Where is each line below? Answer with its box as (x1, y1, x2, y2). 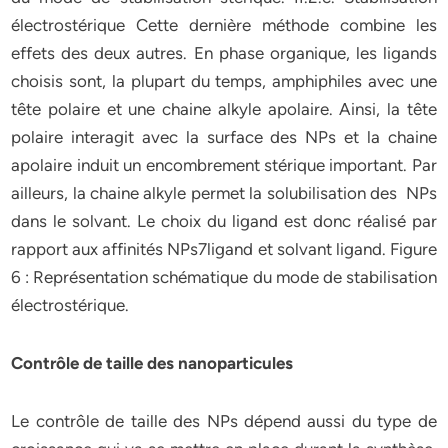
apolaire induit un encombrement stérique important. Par (11, 155, 437, 175)
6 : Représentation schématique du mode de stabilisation (11, 267, 437, 287)
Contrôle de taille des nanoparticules (11, 353, 298, 373)
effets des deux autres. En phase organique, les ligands (11, 43, 437, 63)
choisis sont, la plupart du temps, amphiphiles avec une (11, 71, 437, 91)
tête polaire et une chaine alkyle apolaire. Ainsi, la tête (11, 99, 437, 119)
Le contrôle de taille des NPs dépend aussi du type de (11, 411, 437, 431)
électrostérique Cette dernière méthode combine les (11, 15, 437, 35)
